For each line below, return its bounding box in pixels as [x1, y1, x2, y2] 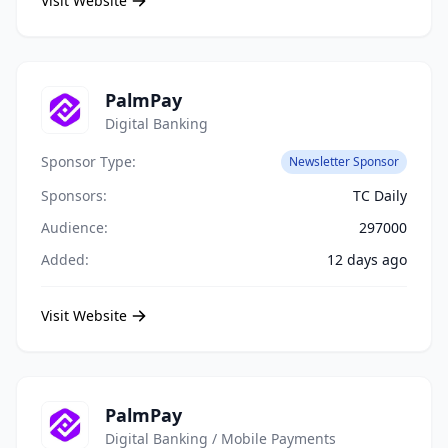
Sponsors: [41, 186, 107, 205]
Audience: [41, 218, 108, 237]
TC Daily [353, 186, 407, 205]
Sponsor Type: [41, 152, 136, 171]
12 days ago [327, 250, 407, 269]
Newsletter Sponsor [289, 153, 399, 170]
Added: [41, 250, 89, 269]
